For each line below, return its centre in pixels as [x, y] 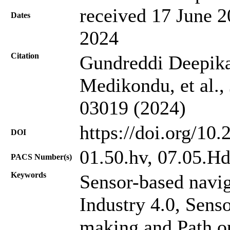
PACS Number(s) [41, 157]
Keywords [28, 175]
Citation [25, 55]
